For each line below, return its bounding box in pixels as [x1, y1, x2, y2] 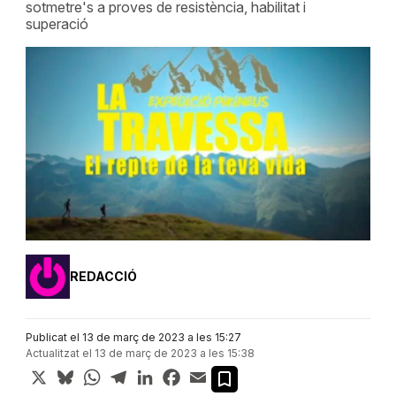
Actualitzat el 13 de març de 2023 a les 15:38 [25, 346, 255, 361]
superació [25, 15, 88, 33]
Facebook [182, 364, 248, 383]
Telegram [129, 364, 189, 383]
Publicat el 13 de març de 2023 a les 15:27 [25, 331, 241, 345]
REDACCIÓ [69, 268, 137, 284]
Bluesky [76, 364, 127, 383]
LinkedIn [156, 364, 210, 383]
